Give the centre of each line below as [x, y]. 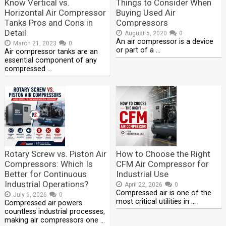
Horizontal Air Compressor [55, 12]
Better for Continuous [45, 174]
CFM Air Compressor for [163, 164]
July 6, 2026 [30, 194]
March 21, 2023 [35, 43]
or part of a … [138, 50]
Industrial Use [143, 174]
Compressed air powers [43, 203]
